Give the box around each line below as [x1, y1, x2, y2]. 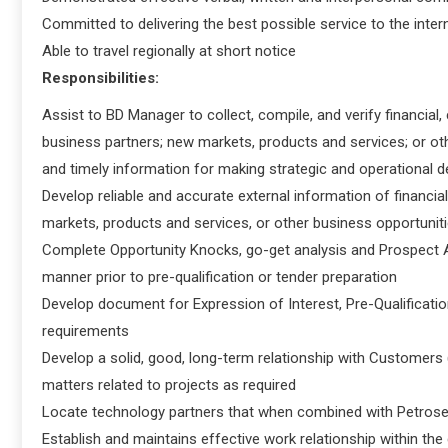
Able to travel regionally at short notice [42, 41, 296, 60]
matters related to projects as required [42, 375, 296, 394]
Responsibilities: [42, 68, 159, 87]
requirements [42, 321, 129, 340]
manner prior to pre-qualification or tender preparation [42, 267, 397, 286]
